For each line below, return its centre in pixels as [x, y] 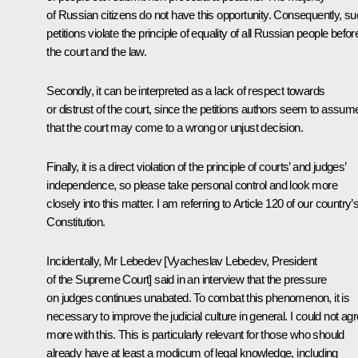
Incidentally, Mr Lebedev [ [107, 261]
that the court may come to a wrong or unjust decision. [175, 127]
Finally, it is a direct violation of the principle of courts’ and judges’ [196, 166]
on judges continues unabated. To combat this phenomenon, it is [198, 297]
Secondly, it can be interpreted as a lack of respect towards [186, 90]
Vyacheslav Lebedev [216, 261]
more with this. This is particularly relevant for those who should [195, 334]
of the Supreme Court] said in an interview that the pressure [187, 279]
